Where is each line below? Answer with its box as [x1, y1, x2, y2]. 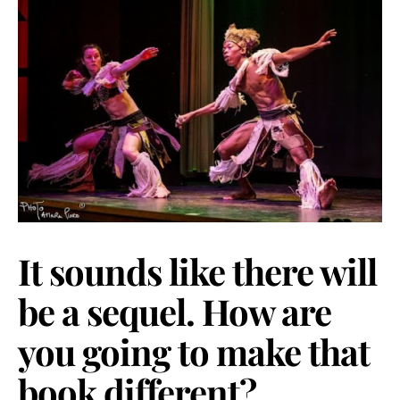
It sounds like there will [18, 247, 377, 296]
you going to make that [18, 328, 370, 376]
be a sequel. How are [18, 287, 331, 336]
